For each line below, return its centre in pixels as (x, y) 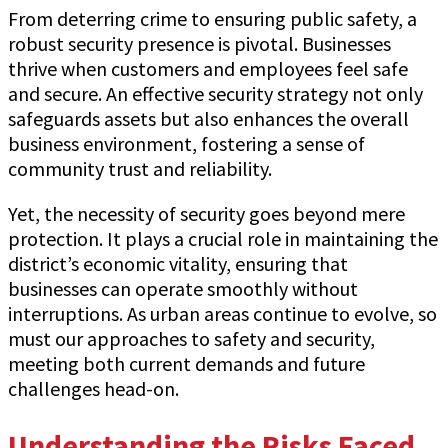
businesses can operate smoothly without (183, 288)
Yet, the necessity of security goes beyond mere (206, 213)
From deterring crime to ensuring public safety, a (212, 18)
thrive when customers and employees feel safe (208, 68)
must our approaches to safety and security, (191, 338)
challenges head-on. (93, 388)
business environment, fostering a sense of (186, 143)
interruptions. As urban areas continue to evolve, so (222, 313)
